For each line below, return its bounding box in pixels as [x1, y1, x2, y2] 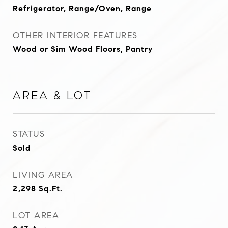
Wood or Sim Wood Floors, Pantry [13, 44, 153, 54]
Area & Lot [13, 90, 92, 102]
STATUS [13, 129, 45, 139]
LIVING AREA [13, 169, 73, 180]
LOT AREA [13, 210, 59, 221]
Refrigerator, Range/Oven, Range [13, 4, 152, 13]
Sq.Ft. [39, 184, 63, 193]
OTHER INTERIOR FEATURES [13, 30, 138, 41]
